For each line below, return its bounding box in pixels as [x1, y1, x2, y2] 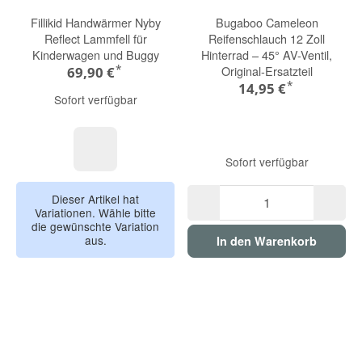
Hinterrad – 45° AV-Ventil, [201, 45, 332, 63]
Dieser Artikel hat [52, 191, 139, 208]
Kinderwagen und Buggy [32, 45, 159, 63]
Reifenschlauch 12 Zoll [208, 29, 325, 47]
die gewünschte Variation [32, 218, 159, 235]
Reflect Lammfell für [44, 29, 147, 47]
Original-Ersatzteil [221, 61, 313, 79]
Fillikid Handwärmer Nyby [30, 13, 161, 31]
